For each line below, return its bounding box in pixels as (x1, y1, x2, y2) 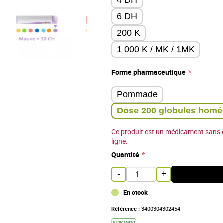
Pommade (117, 89, 158, 99)
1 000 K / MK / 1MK (117, 44, 195, 54)
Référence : (111, 204, 140, 212)
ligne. (111, 136, 128, 146)
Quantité (111, 149, 139, 159)
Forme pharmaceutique (111, 67, 186, 77)
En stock (123, 187, 148, 197)
